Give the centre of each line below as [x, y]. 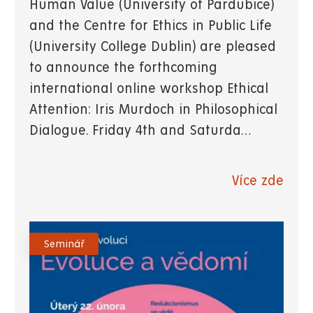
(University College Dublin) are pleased [153, 48]
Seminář [64, 244]
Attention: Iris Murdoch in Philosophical [153, 110]
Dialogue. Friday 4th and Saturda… [140, 131]
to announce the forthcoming [123, 68]
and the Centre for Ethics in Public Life [151, 27]
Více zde [258, 182]
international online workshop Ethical [149, 89]
